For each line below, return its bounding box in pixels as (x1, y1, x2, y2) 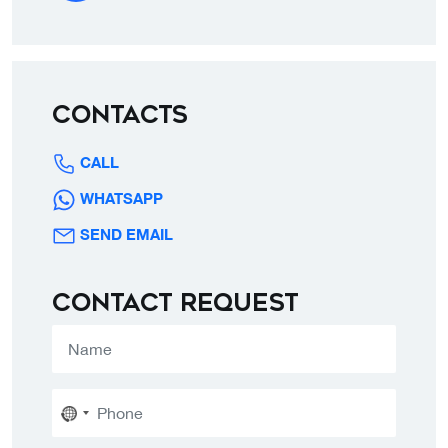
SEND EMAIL (80, 224, 173, 243)
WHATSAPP (80, 188, 163, 207)
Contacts (52, 101, 188, 129)
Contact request (52, 289, 299, 318)
